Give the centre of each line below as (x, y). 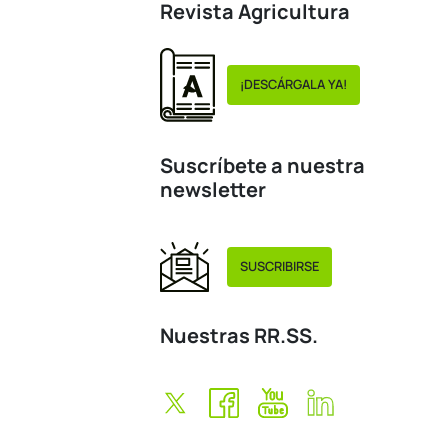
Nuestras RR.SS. (239, 335)
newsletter (213, 189)
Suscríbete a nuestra (262, 165)
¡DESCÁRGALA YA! (293, 84)
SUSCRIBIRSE (279, 266)
